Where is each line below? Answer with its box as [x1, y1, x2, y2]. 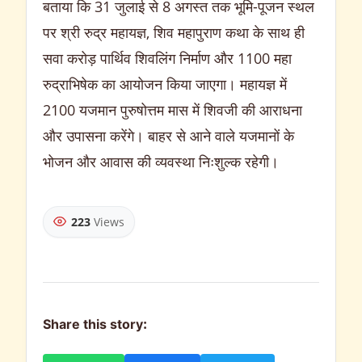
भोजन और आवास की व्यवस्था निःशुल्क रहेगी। [43, 151, 279, 171]
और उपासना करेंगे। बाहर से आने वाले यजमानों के [43, 125, 294, 145]
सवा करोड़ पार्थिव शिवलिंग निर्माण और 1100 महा [43, 48, 292, 68]
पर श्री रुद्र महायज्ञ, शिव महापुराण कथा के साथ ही [43, 22, 305, 42]
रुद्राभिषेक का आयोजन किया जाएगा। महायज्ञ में [43, 74, 287, 94]
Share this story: [43, 318, 147, 335]
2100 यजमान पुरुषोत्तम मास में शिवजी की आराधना [43, 99, 302, 120]
